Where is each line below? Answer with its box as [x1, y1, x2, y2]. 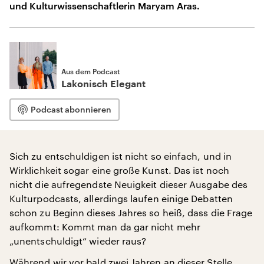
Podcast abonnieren [31, 104, 111, 114]
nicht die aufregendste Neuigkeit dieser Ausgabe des [9, 179, 248, 190]
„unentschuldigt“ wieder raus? [9, 235, 147, 246]
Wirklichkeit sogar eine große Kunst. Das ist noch [9, 164, 229, 176]
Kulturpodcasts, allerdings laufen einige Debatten [9, 193, 233, 204]
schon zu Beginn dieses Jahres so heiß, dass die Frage [9, 207, 253, 218]
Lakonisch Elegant [61, 80, 146, 89]
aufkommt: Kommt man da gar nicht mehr [9, 221, 200, 232]
